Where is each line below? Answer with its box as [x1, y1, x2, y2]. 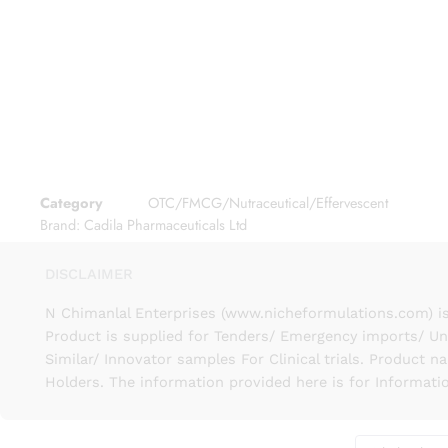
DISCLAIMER [45, 265, 133, 283]
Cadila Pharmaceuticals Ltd [84, 213, 247, 235]
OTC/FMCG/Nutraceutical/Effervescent [148, 192, 388, 214]
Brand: [40, 213, 84, 235]
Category [40, 192, 103, 214]
